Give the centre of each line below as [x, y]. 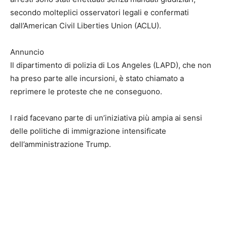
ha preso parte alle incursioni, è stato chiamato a [97, 79]
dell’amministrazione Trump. [61, 144]
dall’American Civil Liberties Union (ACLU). [86, 26]
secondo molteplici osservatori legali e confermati [100, 13]
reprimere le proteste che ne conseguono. [86, 92]
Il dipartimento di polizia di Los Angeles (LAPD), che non [111, 65]
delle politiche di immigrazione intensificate [88, 131]
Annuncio [27, 52]
